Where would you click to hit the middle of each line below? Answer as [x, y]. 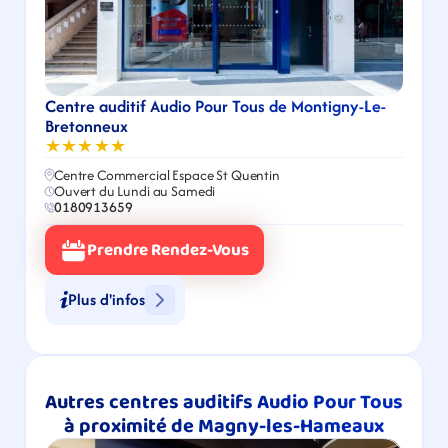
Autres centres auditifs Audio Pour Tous [224, 402]
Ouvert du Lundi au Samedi [135, 191]
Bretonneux [86, 126]
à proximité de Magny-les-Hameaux [224, 426]
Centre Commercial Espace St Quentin [167, 175]
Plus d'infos [107, 299]
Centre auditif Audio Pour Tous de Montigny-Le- [215, 106]
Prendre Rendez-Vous [168, 250]
